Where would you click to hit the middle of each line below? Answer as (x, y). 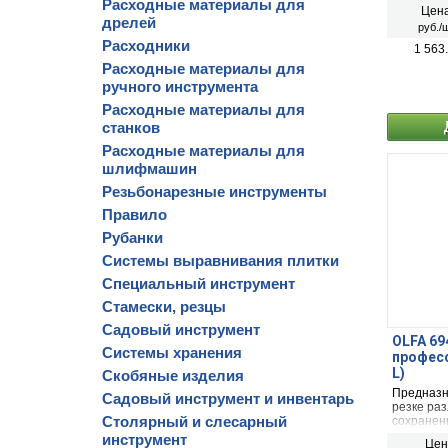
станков (131, 127)
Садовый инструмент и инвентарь (228, 398)
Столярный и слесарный (194, 421)
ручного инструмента (180, 86)
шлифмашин (149, 168)
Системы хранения (172, 352)
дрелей (129, 22)
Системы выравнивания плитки (220, 260)
